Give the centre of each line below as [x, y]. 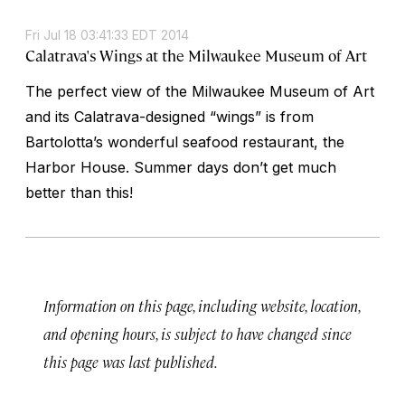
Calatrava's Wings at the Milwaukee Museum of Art [196, 55]
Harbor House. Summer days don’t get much [181, 167]
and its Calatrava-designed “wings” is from [170, 116]
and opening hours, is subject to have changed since [198, 333]
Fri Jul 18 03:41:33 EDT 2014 [107, 34]
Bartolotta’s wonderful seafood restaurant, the [185, 141]
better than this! [79, 192]
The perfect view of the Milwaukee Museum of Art [200, 91]
